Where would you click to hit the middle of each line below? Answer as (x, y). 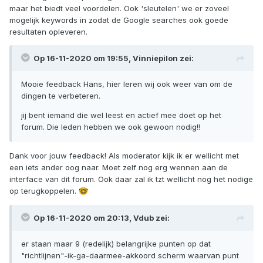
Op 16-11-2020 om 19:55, (83, 58)
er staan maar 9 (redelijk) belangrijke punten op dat (116, 243)
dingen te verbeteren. (61, 95)
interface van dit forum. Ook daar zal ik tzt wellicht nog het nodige (131, 179)
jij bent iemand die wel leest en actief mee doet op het (121, 115)
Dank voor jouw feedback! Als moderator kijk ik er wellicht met (124, 155)
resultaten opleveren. (48, 31)
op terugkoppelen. (44, 190)
